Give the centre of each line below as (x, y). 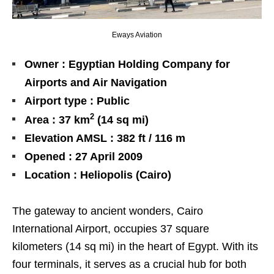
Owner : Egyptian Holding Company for (127, 65)
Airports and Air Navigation (96, 83)
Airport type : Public (77, 101)
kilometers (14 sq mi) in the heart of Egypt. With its (135, 247)
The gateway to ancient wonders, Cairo (108, 211)
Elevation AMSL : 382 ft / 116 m (105, 139)
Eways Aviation (137, 35)
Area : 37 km (57, 120)
